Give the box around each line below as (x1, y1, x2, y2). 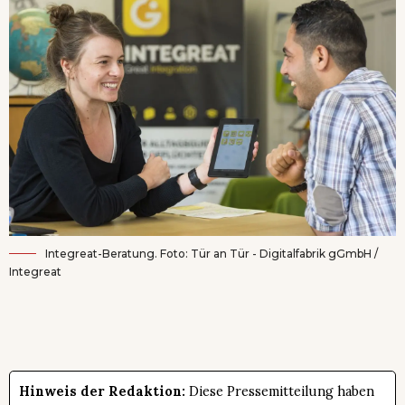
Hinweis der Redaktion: (19, 382, 185, 400)
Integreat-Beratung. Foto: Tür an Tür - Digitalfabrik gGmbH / (45, 246, 378, 260)
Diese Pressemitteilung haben (185, 382, 374, 400)
